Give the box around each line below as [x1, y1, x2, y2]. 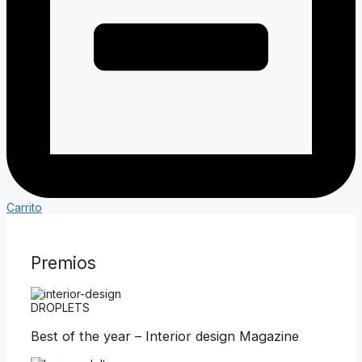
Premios [31, 252, 96, 273]
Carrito [6, 200, 42, 215]
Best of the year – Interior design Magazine [31, 327, 299, 344]
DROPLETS [31, 301, 90, 315]
